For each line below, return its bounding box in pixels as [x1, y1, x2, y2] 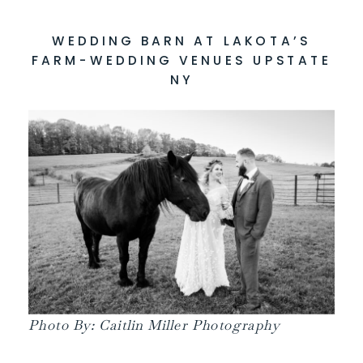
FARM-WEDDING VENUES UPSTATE [32, 50, 331, 70]
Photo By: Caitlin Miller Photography [28, 316, 280, 335]
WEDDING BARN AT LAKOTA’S [52, 32, 311, 50]
